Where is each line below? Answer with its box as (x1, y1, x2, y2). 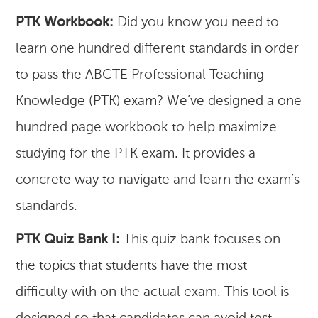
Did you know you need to (114, 16, 280, 29)
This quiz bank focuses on (120, 234, 281, 246)
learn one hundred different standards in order (16, 43, 300, 55)
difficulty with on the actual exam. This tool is (16, 286, 290, 299)
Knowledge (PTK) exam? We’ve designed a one (16, 95, 302, 108)
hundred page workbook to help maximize (16, 121, 278, 134)
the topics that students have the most (16, 260, 248, 273)
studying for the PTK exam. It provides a (16, 148, 256, 160)
